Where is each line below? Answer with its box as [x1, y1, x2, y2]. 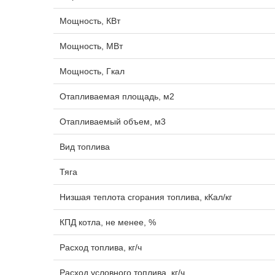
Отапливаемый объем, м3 [60, 117, 166, 126]
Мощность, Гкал [60, 66, 125, 76]
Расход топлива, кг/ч [60, 242, 142, 252]
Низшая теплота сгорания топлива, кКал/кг [60, 192, 232, 202]
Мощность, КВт [60, 16, 120, 26]
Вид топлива [60, 142, 110, 152]
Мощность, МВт [60, 41, 123, 51]
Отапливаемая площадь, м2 [60, 91, 174, 101]
